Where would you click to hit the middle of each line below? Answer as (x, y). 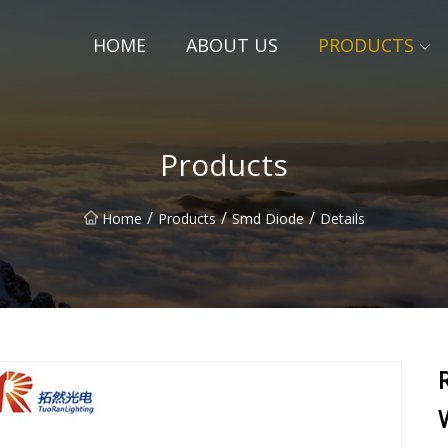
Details (342, 218)
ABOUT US (232, 45)
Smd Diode (267, 218)
